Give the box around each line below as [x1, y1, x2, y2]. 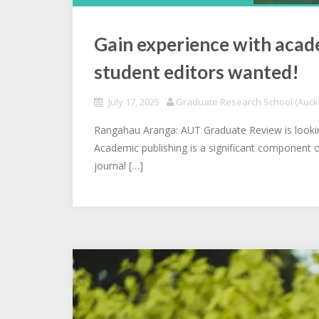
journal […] [94, 159, 143, 172]
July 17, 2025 [108, 95, 159, 108]
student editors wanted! [94, 61, 299, 83]
